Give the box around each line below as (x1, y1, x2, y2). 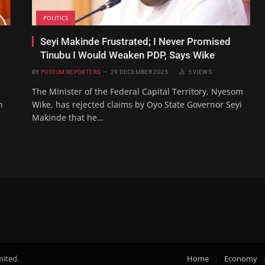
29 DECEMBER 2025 (110, 69, 169, 76)
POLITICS (43, 14, 68, 22)
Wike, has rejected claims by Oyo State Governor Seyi (32, 99, 242, 111)
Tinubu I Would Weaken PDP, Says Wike (40, 49, 215, 62)
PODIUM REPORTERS (40, 69, 101, 76)
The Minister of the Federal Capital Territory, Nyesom (32, 86, 243, 98)
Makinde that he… (32, 112, 104, 124)
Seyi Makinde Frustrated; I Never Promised (40, 35, 231, 48)
